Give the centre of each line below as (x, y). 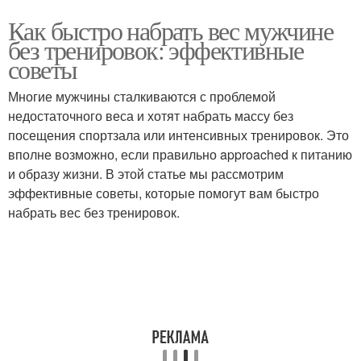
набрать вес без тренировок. (94, 212)
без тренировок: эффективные (156, 50)
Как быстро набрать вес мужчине (170, 30)
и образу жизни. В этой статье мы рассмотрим (146, 174)
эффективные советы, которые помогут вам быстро (164, 193)
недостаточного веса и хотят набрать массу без (151, 116)
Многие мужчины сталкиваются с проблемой (142, 96)
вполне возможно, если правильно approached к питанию (180, 154)
